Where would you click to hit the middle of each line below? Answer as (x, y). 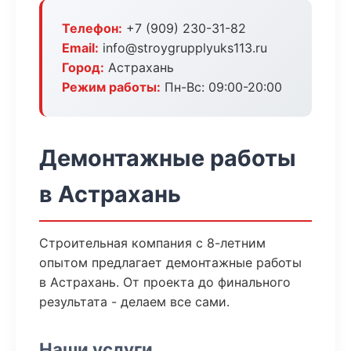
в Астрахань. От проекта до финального (165, 282)
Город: (83, 67)
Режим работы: (111, 87)
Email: (80, 48)
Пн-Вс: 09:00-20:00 (221, 87)
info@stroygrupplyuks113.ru (183, 48)
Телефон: (92, 28)
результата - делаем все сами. (134, 302)
